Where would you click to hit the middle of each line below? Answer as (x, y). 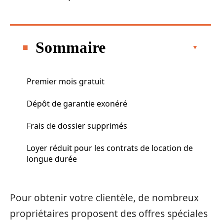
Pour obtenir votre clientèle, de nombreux (104, 198)
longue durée (52, 159)
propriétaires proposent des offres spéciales (109, 214)
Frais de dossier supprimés (77, 126)
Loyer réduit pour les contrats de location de (110, 148)
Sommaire (71, 47)
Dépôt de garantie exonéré (77, 103)
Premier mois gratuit (66, 81)
